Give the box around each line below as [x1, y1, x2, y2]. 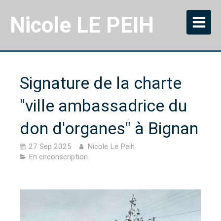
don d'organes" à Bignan [20, 118, 198, 138]
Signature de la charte [20, 73, 182, 93]
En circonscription [29, 152, 88, 161]
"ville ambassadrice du [20, 96, 187, 115]
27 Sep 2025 [29, 142, 72, 151]
